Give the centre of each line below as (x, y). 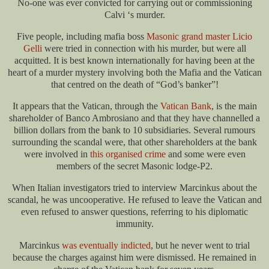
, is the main (234, 106)
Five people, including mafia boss (82, 37)
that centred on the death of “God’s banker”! (134, 85)
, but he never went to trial (200, 245)
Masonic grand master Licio (199, 37)
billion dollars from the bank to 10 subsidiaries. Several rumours (134, 130)
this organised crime (128, 154)
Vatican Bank (186, 106)
